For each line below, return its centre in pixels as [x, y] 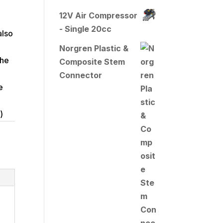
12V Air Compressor [99, 16]
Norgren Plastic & [94, 49]
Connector [81, 75]
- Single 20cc [86, 29]
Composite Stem [92, 62]
